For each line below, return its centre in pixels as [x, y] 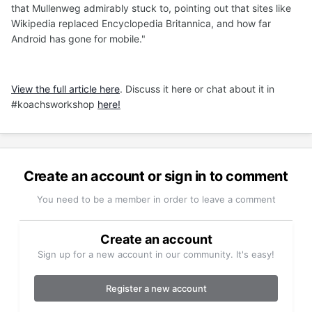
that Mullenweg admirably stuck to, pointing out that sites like [151, 8]
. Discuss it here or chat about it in [197, 89]
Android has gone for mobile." [78, 39]
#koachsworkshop [54, 104]
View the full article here [65, 89]
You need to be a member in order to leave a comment [156, 200]
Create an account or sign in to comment [156, 177]
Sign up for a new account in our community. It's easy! [156, 255]
